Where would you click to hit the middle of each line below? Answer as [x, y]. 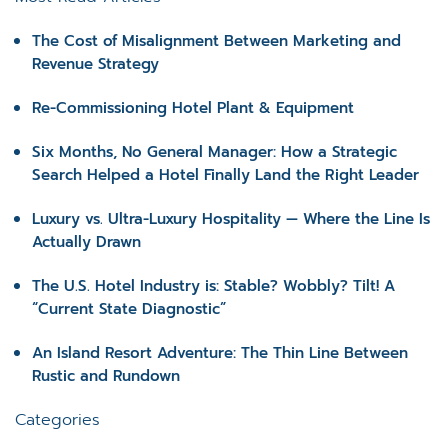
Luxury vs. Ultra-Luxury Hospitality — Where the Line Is [231, 219]
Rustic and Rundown [106, 376]
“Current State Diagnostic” [129, 309]
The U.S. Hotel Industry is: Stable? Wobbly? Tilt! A [213, 286]
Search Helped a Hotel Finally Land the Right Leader [225, 175]
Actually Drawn [86, 242]
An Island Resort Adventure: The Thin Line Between [220, 353]
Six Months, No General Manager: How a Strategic [214, 152]
